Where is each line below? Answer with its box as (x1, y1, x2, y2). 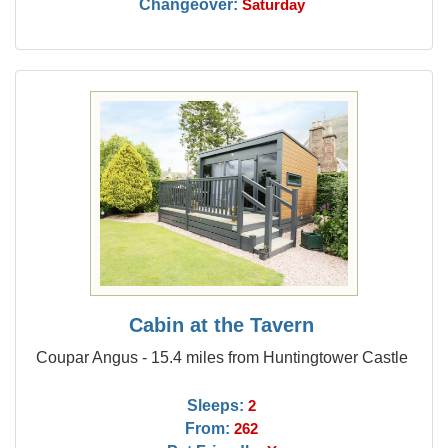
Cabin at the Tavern (129, 314, 315, 336)
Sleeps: (187, 396, 245, 414)
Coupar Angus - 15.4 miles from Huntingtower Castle (35, 348, 408, 366)
